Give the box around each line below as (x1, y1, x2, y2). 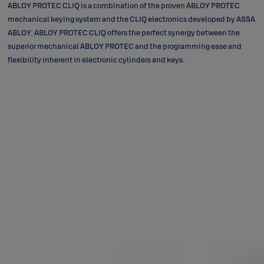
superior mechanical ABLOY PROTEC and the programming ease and (7, 41, 242, 51)
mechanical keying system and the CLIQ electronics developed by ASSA (7, 14, 255, 24)
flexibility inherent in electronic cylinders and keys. (7, 55, 185, 64)
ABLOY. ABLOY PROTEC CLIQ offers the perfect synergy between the (7, 28, 240, 37)
